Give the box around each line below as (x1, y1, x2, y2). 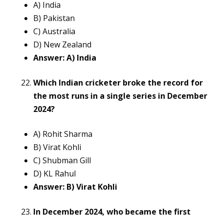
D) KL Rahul (33, 168, 76, 179)
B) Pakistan (33, 13, 75, 24)
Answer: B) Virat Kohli (33, 181, 117, 193)
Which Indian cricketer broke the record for (33, 77, 203, 88)
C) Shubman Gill (33, 155, 91, 166)
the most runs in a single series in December (33, 90, 207, 102)
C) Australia (33, 26, 75, 37)
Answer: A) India (33, 52, 96, 64)
